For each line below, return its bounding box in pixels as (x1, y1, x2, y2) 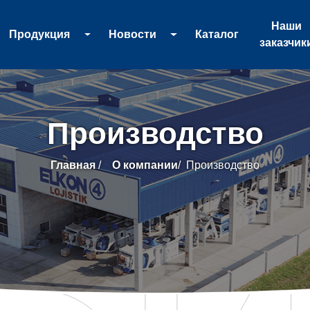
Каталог (194, 28, 239, 40)
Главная (51, 159, 98, 172)
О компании (112, 159, 178, 172)
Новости (109, 28, 157, 40)
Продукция (9, 28, 71, 40)
